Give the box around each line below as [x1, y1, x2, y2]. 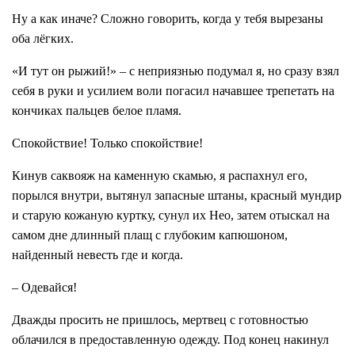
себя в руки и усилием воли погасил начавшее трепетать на [12, 84, 334, 98]
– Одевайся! [12, 281, 77, 295]
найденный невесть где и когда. [12, 248, 183, 262]
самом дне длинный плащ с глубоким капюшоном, [12, 228, 288, 242]
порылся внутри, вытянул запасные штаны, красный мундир [12, 189, 342, 203]
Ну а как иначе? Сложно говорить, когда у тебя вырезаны [12, 12, 323, 26]
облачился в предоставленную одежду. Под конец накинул [12, 333, 329, 347]
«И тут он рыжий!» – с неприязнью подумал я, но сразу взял [12, 64, 339, 78]
